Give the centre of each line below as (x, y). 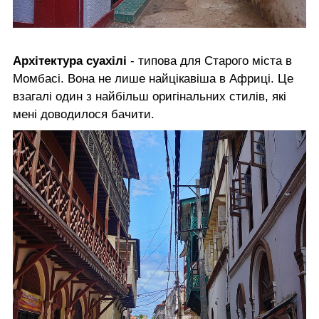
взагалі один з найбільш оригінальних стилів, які (150, 97)
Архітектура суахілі (70, 61)
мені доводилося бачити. (84, 115)
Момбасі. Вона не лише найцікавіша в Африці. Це (153, 79)
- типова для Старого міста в (209, 61)
